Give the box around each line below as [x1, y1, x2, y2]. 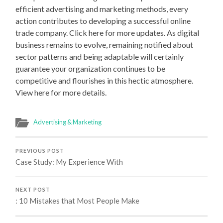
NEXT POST [15, 186, 51, 193]
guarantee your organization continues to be [15, 63, 166, 73]
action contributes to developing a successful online [15, 15, 191, 25]
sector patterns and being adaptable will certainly [15, 51, 184, 61]
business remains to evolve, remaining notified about [15, 39, 194, 49]
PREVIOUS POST [15, 147, 65, 154]
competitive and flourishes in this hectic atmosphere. [15, 75, 194, 85]
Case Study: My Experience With [15, 157, 123, 166]
